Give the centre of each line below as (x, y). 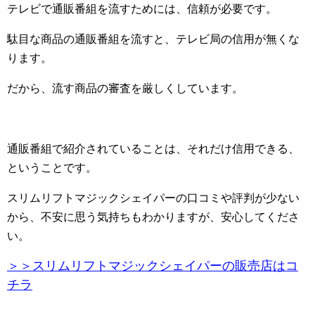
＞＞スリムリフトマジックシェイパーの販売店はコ (153, 266)
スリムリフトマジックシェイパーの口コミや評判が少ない (153, 198)
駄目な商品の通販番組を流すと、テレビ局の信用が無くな (153, 39)
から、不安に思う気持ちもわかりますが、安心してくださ (153, 217)
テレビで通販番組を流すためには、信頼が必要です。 (142, 9)
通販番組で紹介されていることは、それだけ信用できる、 (153, 149)
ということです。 (52, 168)
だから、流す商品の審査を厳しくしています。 (125, 89)
